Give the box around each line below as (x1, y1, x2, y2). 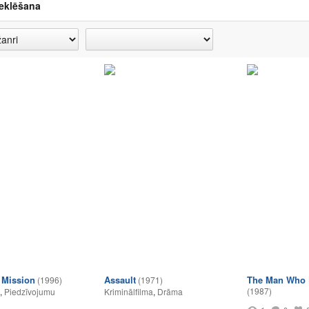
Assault (104, 273, 136, 286)
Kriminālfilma (104, 286, 153, 297)
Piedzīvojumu (4, 286, 55, 297)
